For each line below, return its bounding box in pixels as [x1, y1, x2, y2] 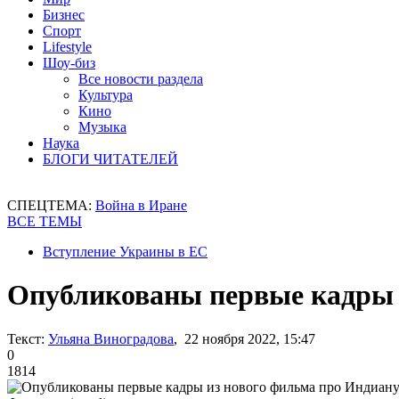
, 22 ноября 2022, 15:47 [174, 330, 315, 346]
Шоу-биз [43, 55, 95, 70]
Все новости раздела [78, 71, 203, 86]
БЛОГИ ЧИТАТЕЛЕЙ [43, 151, 178, 167]
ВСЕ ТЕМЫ [7, 214, 82, 229]
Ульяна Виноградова [48, 330, 174, 346]
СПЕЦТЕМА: [7, 198, 95, 213]
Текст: [7, 330, 45, 346]
